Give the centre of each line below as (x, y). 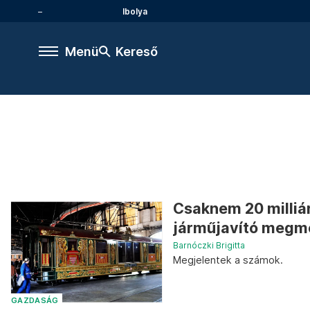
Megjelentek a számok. (228, 260)
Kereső (137, 51)
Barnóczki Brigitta (209, 245)
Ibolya (135, 11)
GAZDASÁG (35, 300)
